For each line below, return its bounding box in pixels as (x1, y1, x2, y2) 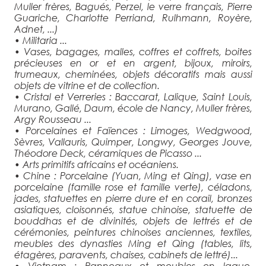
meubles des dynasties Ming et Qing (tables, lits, (14, 237, 252, 249)
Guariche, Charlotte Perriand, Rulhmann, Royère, (14, 11, 252, 23)
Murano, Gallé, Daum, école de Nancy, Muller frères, (14, 102, 252, 113)
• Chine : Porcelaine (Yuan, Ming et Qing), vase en (14, 169, 252, 181)
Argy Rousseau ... (14, 113, 91, 125)
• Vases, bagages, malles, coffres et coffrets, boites (14, 45, 252, 57)
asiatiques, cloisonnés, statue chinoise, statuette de (14, 203, 252, 215)
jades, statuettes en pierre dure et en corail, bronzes (14, 192, 252, 204)
